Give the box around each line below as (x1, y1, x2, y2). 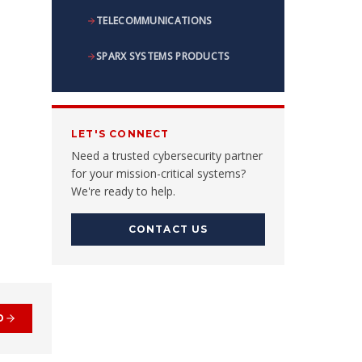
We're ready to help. (71, 183, 175, 199)
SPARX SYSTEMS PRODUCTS (96, 49, 230, 63)
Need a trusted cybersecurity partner (71, 148, 263, 163)
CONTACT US (128, 223, 208, 235)
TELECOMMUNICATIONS (96, 14, 213, 27)
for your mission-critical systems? (71, 166, 246, 181)
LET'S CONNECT (71, 128, 170, 140)
